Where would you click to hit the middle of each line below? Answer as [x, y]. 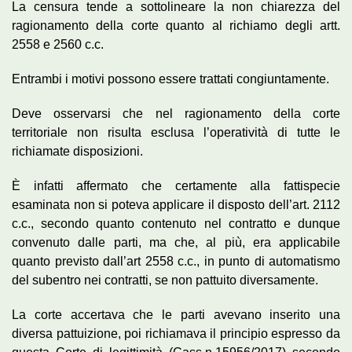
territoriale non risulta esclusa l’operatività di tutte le [176, 132]
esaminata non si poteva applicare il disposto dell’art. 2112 [176, 204]
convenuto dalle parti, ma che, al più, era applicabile [176, 242]
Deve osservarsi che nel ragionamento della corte [176, 113]
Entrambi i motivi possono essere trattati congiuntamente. [170, 79]
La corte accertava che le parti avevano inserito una [176, 314]
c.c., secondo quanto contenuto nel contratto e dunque [176, 223]
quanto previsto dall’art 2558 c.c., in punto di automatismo [176, 261]
